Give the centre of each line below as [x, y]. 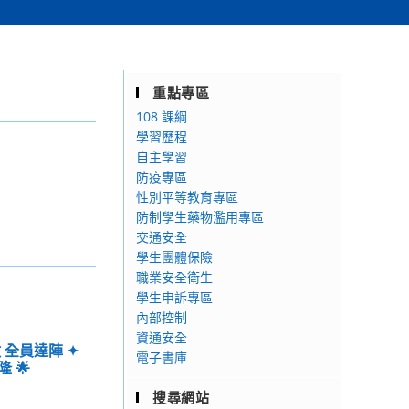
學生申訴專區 [174, 297]
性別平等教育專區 [187, 197]
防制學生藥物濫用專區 [200, 217]
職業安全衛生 [174, 277]
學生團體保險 [174, 257]
